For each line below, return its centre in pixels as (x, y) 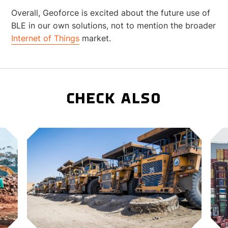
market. (95, 38)
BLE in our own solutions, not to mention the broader (114, 25)
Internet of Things (46, 38)
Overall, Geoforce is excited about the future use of (111, 12)
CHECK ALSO (114, 99)
